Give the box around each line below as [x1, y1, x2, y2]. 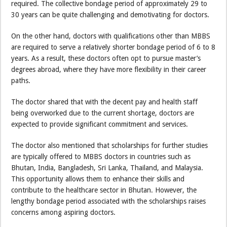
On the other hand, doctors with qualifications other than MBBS [11, 31, 211, 40]
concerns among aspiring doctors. [11, 208, 116, 216]
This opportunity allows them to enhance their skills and [11, 174, 185, 183]
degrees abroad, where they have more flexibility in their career [11, 65, 207, 73]
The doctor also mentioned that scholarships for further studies [11, 141, 208, 149]
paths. [11, 76, 31, 85]
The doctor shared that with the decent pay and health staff [11, 97, 198, 106]
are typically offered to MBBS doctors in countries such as [11, 152, 191, 161]
